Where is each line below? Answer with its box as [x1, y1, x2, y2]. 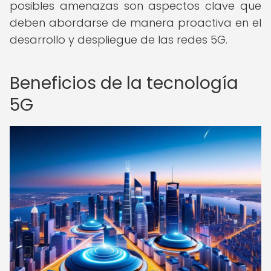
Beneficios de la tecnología [10, 71, 238, 95]
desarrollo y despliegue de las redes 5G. [10, 32, 227, 47]
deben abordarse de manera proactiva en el [10, 15, 261, 30]
